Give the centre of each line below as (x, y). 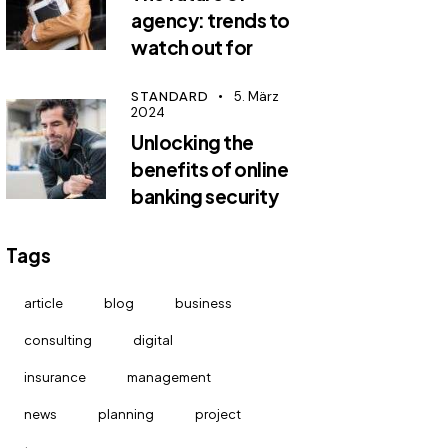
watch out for (192, 46)
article (44, 302)
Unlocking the (192, 141)
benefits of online (210, 168)
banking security (205, 195)
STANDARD (170, 95)
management (169, 376)
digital (153, 339)
